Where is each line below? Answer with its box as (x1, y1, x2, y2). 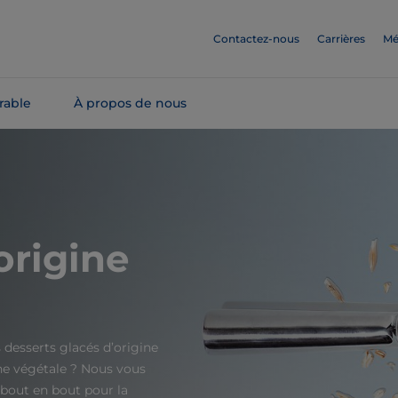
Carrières (317, 32, 365, 45)
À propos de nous (74, 95, 187, 111)
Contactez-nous (213, 32, 299, 45)
